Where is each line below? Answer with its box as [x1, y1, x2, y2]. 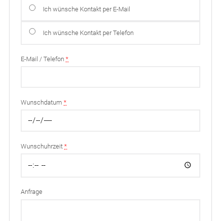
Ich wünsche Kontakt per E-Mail [42, 5, 130, 13]
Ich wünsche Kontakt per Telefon [42, 29, 134, 37]
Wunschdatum [21, 98, 64, 106]
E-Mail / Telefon [21, 55, 66, 63]
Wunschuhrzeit [21, 143, 65, 150]
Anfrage [21, 188, 43, 196]
